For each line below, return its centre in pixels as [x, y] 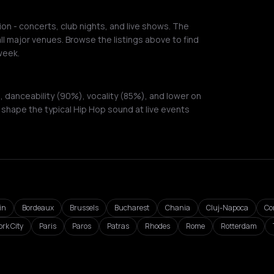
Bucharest [132, 208]
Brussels [84, 208]
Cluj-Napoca [227, 208]
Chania [178, 208]
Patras [118, 226]
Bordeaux [38, 208]
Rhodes [157, 226]
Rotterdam [239, 226]
